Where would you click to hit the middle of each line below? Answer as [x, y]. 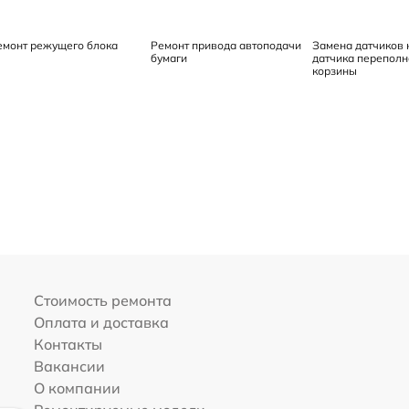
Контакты [68, 345]
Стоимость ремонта [102, 301]
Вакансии [69, 367]
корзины [334, 71]
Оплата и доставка [101, 323]
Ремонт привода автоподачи [226, 46]
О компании [77, 388]
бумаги [169, 58]
